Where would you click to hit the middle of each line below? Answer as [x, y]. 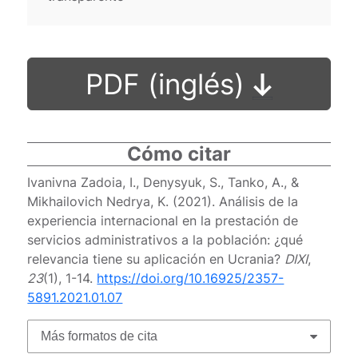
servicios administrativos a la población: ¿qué [165, 239]
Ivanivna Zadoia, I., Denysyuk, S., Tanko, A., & [163, 182]
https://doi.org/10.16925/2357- [191, 278]
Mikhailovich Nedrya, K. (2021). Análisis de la [163, 201]
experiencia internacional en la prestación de [163, 220]
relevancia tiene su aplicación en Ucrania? [156, 259]
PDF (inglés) [169, 84]
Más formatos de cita [99, 336]
